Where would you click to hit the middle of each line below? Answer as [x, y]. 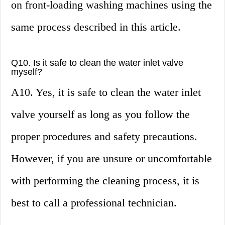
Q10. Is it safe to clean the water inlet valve [97, 63]
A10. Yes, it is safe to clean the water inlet [106, 92]
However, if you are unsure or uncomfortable [112, 159]
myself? [27, 72]
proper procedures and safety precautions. [104, 137]
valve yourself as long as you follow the [101, 115]
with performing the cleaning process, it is [105, 181]
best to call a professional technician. [94, 203]
